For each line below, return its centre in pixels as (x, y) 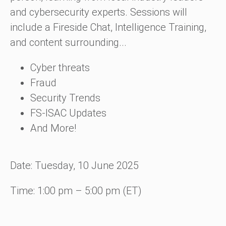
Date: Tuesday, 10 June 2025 (76, 165)
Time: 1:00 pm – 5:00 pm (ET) (76, 191)
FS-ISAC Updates (68, 113)
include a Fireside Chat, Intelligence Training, (108, 27)
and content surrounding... (68, 42)
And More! (53, 128)
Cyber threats (60, 68)
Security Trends (65, 98)
